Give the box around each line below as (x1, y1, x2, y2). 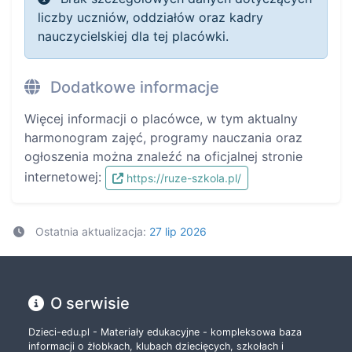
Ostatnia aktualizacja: (31, 224, 149, 238)
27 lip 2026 (148, 224, 207, 238)
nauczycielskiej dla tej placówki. (38, 27, 229, 44)
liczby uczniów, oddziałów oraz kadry (38, 9, 263, 25)
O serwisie (50, 294, 130, 313)
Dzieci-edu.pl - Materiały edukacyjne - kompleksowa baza (28, 326, 302, 338)
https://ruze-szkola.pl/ (126, 170, 241, 185)
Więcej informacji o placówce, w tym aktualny (24, 110, 298, 126)
